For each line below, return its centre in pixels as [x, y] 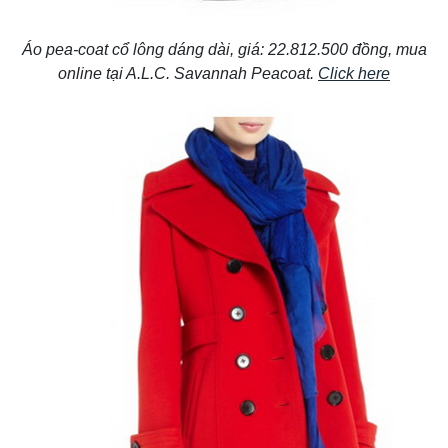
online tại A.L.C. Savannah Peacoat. [188, 73]
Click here [354, 73]
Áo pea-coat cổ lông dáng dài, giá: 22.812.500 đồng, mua [224, 49]
